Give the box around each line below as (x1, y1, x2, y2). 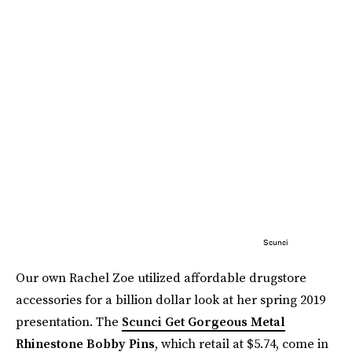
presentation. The (16, 313, 122, 331)
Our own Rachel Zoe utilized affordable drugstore (16, 269, 306, 287)
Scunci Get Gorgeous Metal (122, 313, 285, 331)
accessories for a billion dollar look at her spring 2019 (16, 291, 325, 309)
